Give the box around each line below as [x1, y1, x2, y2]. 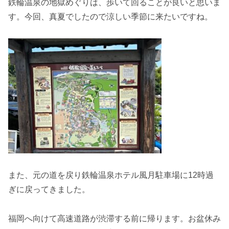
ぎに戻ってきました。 [8, 185, 90, 194]
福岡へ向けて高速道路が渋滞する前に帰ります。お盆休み [8, 214, 221, 223]
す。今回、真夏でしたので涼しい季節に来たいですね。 [8, 12, 213, 21]
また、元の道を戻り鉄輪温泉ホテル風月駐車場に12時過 [8, 171, 214, 180]
